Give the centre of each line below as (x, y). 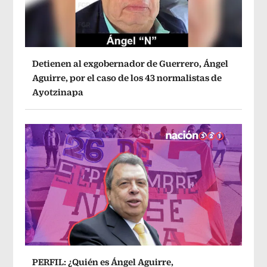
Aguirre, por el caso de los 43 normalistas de (127, 77)
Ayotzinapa (58, 92)
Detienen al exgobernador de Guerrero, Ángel (131, 63)
